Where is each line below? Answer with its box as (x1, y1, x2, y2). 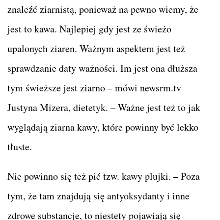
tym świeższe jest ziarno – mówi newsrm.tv (7, 81, 181, 94)
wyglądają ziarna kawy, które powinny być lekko (7, 120, 198, 134)
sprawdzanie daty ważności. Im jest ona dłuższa (7, 61, 197, 75)
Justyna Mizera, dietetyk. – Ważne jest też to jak (7, 100, 200, 114)
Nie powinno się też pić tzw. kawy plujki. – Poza (7, 169, 200, 183)
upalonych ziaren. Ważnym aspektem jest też (7, 41, 185, 55)
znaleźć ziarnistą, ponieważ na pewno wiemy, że (7, 2, 198, 16)
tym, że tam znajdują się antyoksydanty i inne (7, 189, 190, 202)
